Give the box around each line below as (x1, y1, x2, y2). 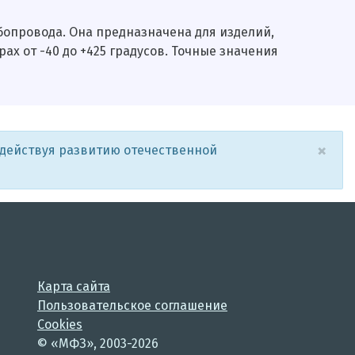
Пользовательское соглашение (36, 297, 227, 313)
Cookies (36, 316, 82, 332)
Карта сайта (36, 278, 110, 294)
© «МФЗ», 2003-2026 (36, 335, 158, 351)
